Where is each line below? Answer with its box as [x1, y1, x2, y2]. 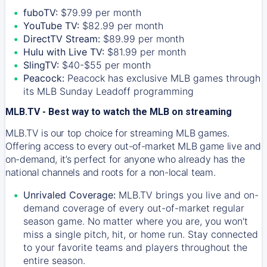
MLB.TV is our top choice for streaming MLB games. [5, 126, 229, 139]
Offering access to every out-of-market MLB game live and [5, 139, 261, 152]
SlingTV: [23, 58, 59, 71]
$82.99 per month [79, 19, 163, 32]
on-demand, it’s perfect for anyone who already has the [5, 153, 245, 165]
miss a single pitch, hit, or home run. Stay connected [23, 228, 258, 240]
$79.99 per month [61, 6, 141, 18]
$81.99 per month [107, 45, 186, 58]
